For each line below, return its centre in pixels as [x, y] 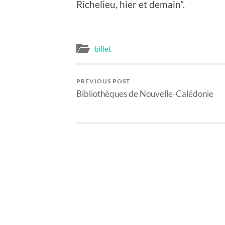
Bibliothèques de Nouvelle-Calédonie [145, 93]
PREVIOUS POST [103, 81]
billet [103, 48]
